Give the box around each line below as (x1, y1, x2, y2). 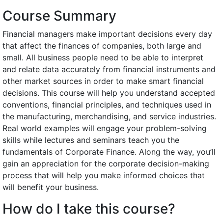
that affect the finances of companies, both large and (2, 41, 201, 51)
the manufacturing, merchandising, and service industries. (2, 111, 216, 121)
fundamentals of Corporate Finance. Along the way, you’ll (2, 147, 216, 157)
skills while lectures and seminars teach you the (2, 135, 179, 145)
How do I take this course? (2, 200, 175, 217)
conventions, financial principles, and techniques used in (2, 100, 211, 110)
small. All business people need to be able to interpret (2, 53, 203, 62)
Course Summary (2, 7, 116, 24)
